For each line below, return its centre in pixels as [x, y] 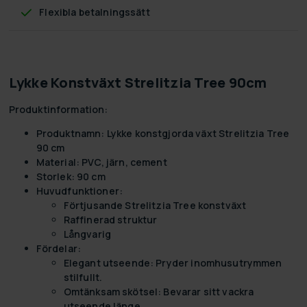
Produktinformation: [58, 109]
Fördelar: [58, 248]
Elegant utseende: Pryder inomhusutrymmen [173, 262]
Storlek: [55, 176]
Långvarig [87, 234]
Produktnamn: [70, 133]
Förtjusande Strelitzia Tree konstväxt [155, 205]
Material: [58, 162]
